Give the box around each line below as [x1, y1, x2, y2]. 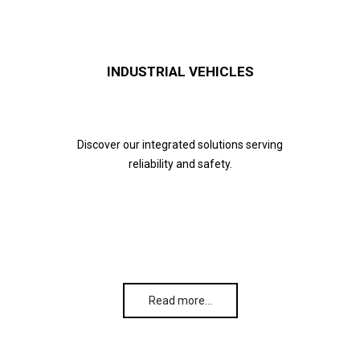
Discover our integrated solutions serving [77, 138, 283, 152]
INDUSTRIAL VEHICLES [106, 63, 254, 80]
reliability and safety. [128, 157, 232, 171]
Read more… [148, 294, 212, 308]
